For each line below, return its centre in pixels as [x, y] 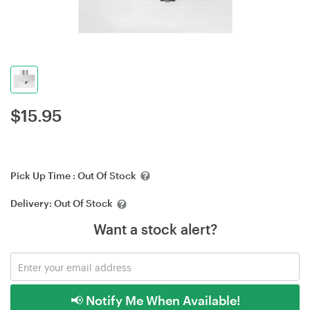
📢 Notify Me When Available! [155, 300]
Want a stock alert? [155, 229]
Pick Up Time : [44, 175]
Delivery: [32, 203]
